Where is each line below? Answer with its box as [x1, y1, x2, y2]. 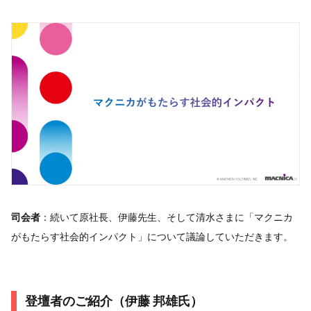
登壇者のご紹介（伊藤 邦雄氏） [25, 293, 203, 308]
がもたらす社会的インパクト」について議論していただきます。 [11, 230, 293, 242]
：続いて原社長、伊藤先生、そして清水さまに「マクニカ [40, 210, 293, 223]
